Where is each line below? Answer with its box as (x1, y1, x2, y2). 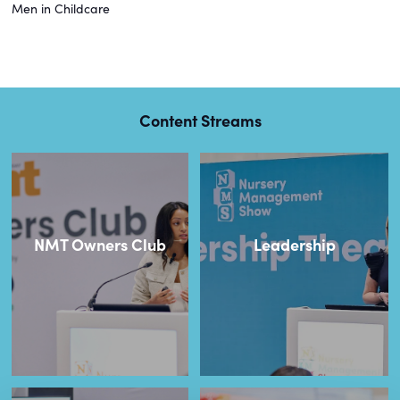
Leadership (253, 232, 336, 255)
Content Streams (138, 108, 262, 131)
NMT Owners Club (34, 232, 166, 255)
